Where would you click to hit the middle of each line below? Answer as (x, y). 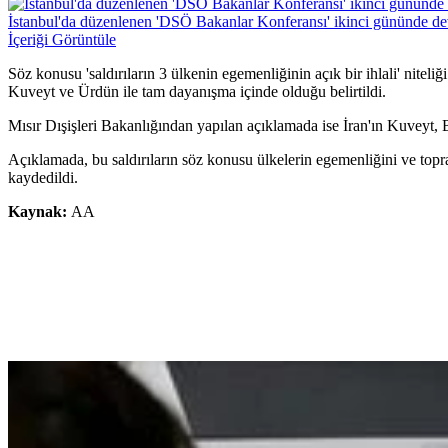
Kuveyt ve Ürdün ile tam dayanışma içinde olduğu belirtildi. (197, 92)
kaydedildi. (43, 178)
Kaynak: (39, 212)
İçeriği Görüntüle (62, 40)
